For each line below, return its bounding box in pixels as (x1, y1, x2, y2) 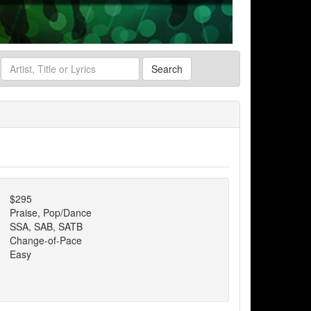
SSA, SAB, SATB (10, 219, 83, 234)
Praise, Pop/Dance (10, 205, 92, 220)
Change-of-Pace (10, 233, 83, 248)
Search (151, 62, 183, 76)
